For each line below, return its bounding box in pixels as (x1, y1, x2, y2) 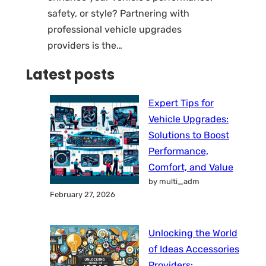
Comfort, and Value (148, 161, 233, 173)
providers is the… (47, 39, 122, 51)
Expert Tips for (148, 97, 214, 109)
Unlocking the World (148, 227, 237, 239)
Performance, (148, 145, 208, 157)
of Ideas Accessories (148, 243, 239, 255)
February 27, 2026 (50, 190, 115, 199)
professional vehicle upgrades (47, 23, 182, 35)
